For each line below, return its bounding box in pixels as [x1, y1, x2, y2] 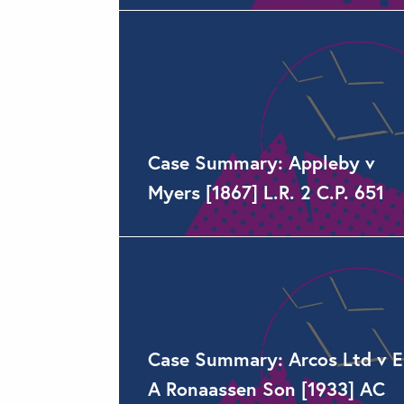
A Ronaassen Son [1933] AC [148, 376, 385, 401]
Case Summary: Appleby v [148, 150, 375, 175]
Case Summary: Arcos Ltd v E [148, 346, 402, 372]
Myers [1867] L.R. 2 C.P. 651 [148, 179, 384, 205]
